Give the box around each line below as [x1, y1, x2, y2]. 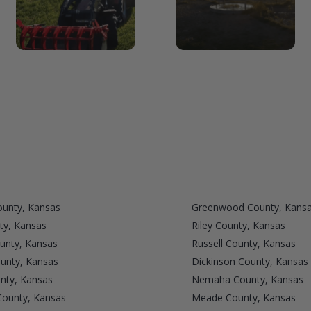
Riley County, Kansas [191, 218, 285, 232]
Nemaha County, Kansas [191, 272, 303, 286]
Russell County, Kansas [191, 236, 296, 250]
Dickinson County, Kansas [191, 254, 308, 268]
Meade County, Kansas [191, 290, 296, 304]
